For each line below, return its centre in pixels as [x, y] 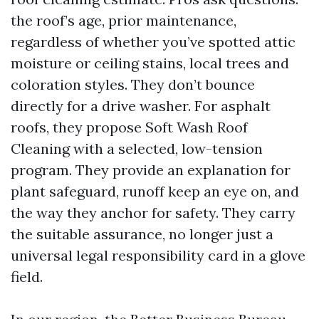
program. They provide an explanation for [151, 169]
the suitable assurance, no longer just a [142, 234]
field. [27, 276]
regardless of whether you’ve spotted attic [153, 41]
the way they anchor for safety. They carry [153, 212]
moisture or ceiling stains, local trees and [150, 63]
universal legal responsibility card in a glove [158, 255]
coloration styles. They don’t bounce [133, 84]
